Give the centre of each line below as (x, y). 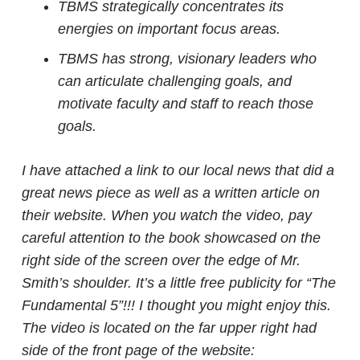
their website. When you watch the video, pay (167, 215)
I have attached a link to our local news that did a (178, 170)
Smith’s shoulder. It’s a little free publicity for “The (179, 283)
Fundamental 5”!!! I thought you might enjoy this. (176, 305)
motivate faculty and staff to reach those (186, 104)
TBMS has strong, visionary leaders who (187, 59)
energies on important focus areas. (169, 29)
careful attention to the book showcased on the (171, 238)
